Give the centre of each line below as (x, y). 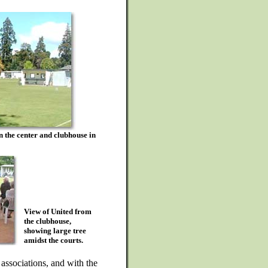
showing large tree (55, 231)
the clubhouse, (48, 221)
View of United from (58, 211)
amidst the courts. (54, 240)
